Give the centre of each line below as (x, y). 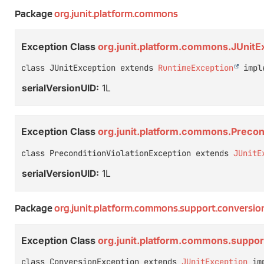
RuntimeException (196, 67)
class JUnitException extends (90, 67)
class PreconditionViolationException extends (127, 153)
